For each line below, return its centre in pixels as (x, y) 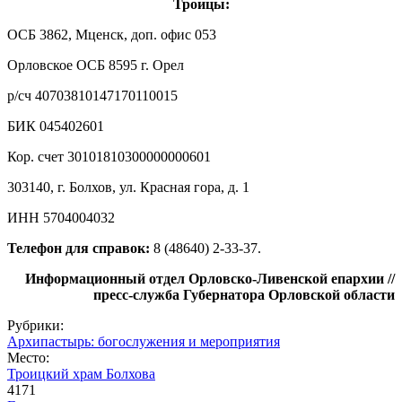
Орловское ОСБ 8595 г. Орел (96, 65)
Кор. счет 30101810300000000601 (109, 156)
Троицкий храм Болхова (81, 373)
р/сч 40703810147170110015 (92, 95)
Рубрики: (37, 325)
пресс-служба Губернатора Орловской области (244, 294)
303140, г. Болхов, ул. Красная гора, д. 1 (128, 187)
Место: (30, 357)
